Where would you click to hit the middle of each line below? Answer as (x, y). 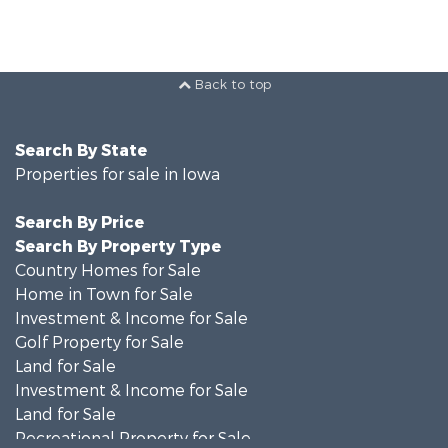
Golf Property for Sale (99, 343)
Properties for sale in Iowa (117, 175)
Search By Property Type (118, 247)
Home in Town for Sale (104, 295)
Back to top (230, 85)
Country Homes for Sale (108, 271)
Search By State (81, 151)
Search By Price (79, 223)
